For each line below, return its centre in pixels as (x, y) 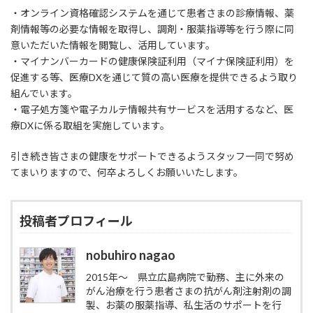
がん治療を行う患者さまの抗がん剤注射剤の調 (189, 291)
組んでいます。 (44, 94)
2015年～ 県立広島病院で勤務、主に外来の (185, 277)
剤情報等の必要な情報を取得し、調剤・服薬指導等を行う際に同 (152, 29)
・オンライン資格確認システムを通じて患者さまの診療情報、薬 (152, 13)
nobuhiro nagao (131, 255)
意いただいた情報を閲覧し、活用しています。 (113, 45)
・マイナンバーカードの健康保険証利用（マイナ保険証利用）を (152, 61)
